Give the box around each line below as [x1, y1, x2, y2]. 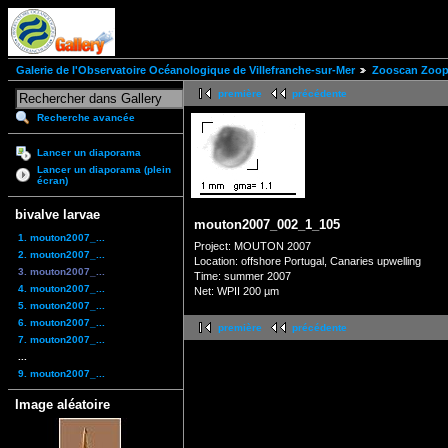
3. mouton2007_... [18, 265, 105, 277]
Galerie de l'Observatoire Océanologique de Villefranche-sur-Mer [16, 64, 355, 77]
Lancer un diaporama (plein [37, 164, 171, 176]
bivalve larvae [15, 207, 100, 223]
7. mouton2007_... [18, 333, 105, 345]
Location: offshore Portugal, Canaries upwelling [194, 254, 421, 267]
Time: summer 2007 [194, 269, 291, 282]
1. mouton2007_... [18, 231, 105, 243]
